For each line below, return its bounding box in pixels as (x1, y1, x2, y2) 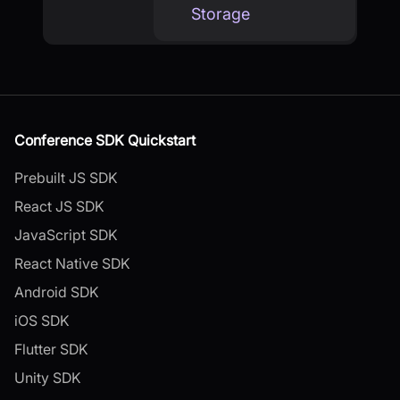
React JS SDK (14, 196, 104, 215)
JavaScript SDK (14, 225, 118, 244)
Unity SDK (14, 368, 81, 387)
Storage (191, 4, 250, 23)
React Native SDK (14, 254, 130, 272)
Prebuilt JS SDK (14, 168, 118, 187)
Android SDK (14, 282, 99, 301)
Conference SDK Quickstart (14, 130, 196, 149)
